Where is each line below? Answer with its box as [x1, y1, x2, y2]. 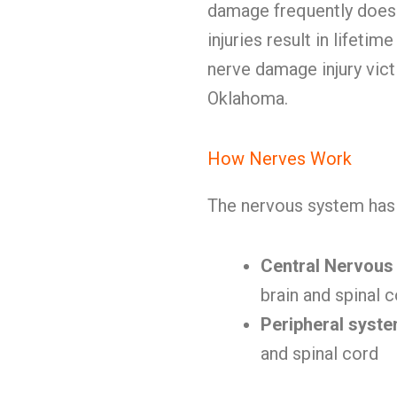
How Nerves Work [207, 148, 352, 169]
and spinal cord [261, 343, 378, 364]
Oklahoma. [207, 88, 288, 109]
